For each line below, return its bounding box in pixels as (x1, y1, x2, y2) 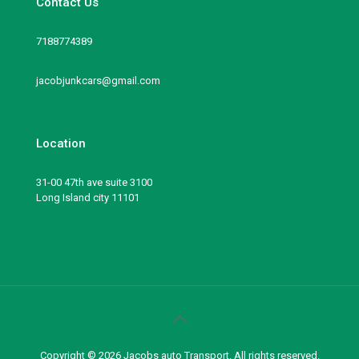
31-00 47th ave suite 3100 (36, 175, 152, 188)
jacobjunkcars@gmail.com (36, 74, 160, 87)
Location (36, 135, 86, 151)
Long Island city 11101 (36, 191, 139, 204)
